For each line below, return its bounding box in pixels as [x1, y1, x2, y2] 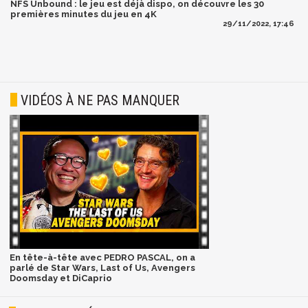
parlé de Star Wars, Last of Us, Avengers [9, 263, 195, 274]
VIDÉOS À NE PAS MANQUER [21, 92, 179, 109]
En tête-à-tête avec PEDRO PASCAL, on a [9, 252, 195, 263]
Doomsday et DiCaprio [9, 273, 112, 284]
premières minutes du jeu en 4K [10, 8, 157, 19]
